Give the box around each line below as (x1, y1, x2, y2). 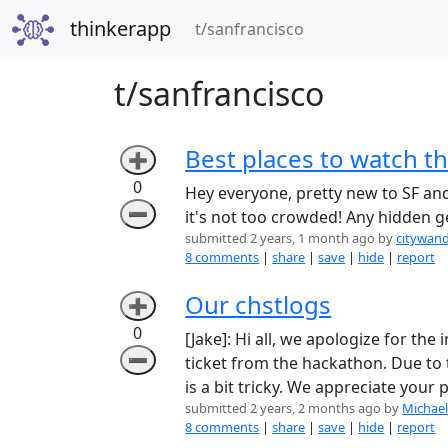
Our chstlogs (185, 287, 332, 321)
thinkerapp (69, 15, 171, 43)
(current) (302, 17, 370, 40)
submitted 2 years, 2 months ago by (185, 398, 403, 417)
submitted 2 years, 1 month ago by (185, 228, 397, 247)
